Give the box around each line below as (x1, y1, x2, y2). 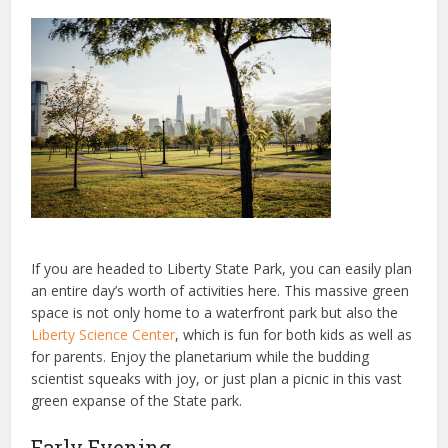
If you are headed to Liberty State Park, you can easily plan (31, 259, 413, 278)
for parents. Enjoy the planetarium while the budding (31, 347, 370, 366)
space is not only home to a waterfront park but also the (31, 303, 399, 322)
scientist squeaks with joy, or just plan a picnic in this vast (31, 369, 403, 388)
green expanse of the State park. (31, 391, 243, 410)
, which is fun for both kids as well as (175, 325, 413, 344)
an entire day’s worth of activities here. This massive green (31, 281, 410, 300)
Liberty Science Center (31, 325, 176, 344)
